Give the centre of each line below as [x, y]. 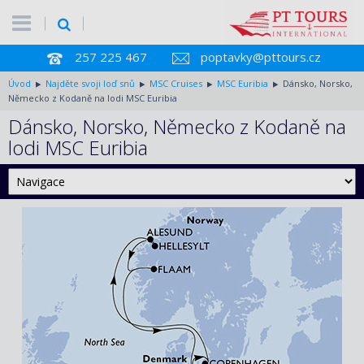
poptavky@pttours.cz [260, 57]
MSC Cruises [176, 83]
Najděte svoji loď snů [90, 83]
